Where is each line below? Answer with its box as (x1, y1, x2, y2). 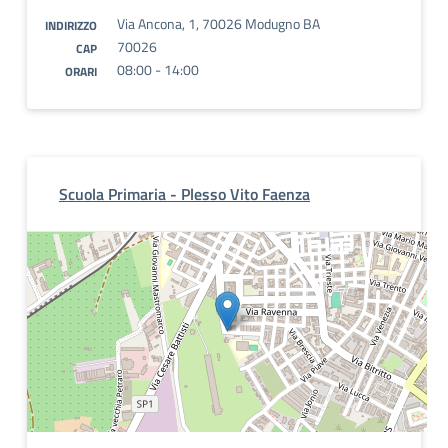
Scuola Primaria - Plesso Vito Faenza (59, 182, 310, 206)
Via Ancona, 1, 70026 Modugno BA (117, 13, 320, 34)
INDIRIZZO (45, 16, 97, 35)
